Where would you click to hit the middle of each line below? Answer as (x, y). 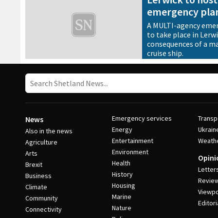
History (122, 174)
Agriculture (41, 142)
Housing (123, 185)
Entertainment (132, 141)
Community (42, 198)
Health (121, 163)
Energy (122, 129)
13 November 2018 (170, 64)
